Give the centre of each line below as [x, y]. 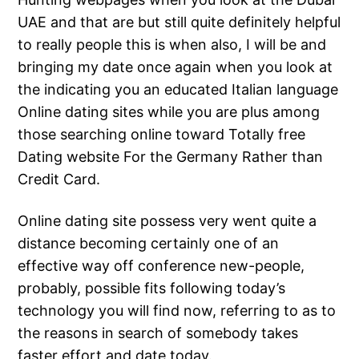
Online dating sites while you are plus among [169, 112]
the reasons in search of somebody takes [158, 333]
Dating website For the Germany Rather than [171, 157]
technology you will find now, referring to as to [177, 311]
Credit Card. [59, 179]
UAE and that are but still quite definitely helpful [179, 22]
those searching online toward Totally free [162, 135]
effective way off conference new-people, [161, 266]
